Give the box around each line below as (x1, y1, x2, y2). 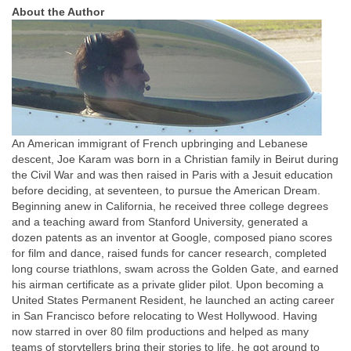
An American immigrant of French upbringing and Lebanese (12, 137, 308, 150)
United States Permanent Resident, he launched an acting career (12, 294, 335, 306)
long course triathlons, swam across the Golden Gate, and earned (12, 262, 338, 275)
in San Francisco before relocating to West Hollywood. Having (12, 309, 317, 322)
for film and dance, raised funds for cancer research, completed (12, 247, 327, 259)
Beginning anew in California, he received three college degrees (12, 200, 328, 212)
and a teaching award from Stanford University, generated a (12, 215, 308, 228)
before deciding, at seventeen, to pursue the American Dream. (12, 184, 320, 197)
